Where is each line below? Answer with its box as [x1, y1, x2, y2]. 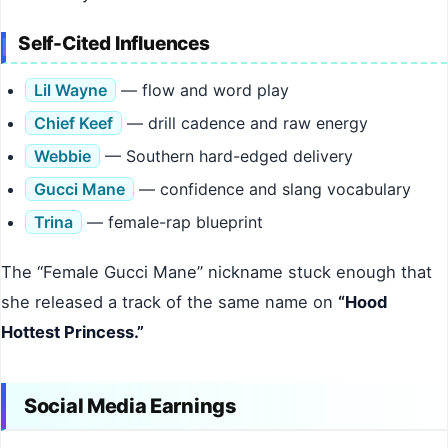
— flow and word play [116, 80, 289, 101]
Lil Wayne [34, 80, 107, 101]
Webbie [34, 146, 91, 167]
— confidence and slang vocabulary [134, 179, 411, 200]
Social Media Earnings [24, 394, 237, 419]
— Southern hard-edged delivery [100, 146, 353, 167]
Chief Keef [34, 113, 113, 134]
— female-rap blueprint [82, 212, 263, 233]
